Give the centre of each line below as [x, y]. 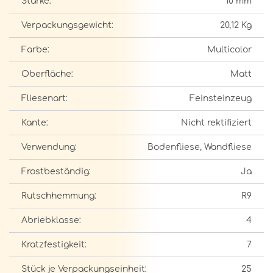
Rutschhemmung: [59, 196]
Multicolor [229, 50]
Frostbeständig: [56, 172]
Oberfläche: [47, 74]
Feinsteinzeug [221, 98]
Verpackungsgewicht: [67, 25]
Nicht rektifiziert [216, 123]
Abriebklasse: [51, 220]
